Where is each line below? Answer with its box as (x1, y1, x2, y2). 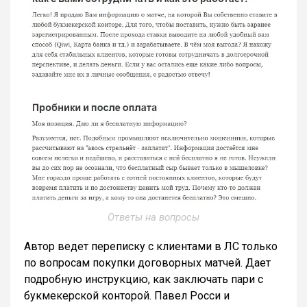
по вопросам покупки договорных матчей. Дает (24, 256, 271, 270)
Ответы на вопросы (108, 211, 199, 224)
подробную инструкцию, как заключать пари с (24, 273, 263, 286)
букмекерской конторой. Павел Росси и (24, 289, 230, 303)
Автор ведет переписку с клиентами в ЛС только (24, 240, 278, 254)
